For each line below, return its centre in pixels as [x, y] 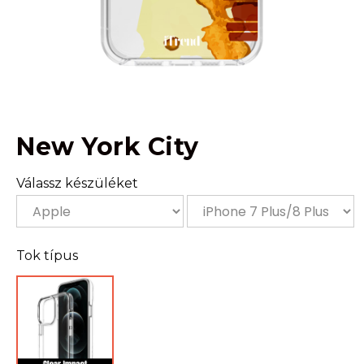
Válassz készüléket [77, 183]
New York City [108, 147]
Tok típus [47, 256]
